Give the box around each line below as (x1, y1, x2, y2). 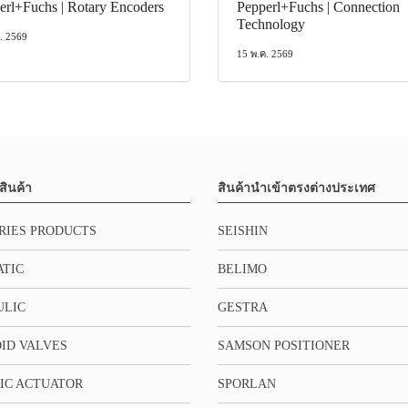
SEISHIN (217, 223, 268, 238)
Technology (237, 15, 305, 32)
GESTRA (217, 300, 268, 314)
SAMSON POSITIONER (217, 338, 350, 352)
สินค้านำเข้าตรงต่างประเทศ (217, 180, 375, 195)
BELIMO (217, 261, 267, 276)
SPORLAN (217, 376, 276, 391)
